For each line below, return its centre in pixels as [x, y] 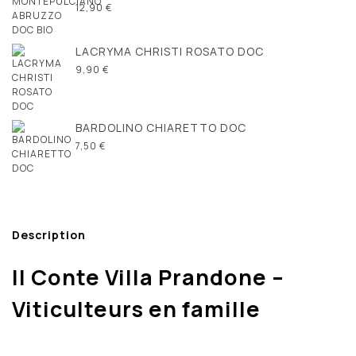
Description [49, 234]
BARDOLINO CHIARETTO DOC [161, 127]
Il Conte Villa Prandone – [148, 277]
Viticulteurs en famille [136, 308]
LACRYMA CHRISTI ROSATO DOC [170, 51]
